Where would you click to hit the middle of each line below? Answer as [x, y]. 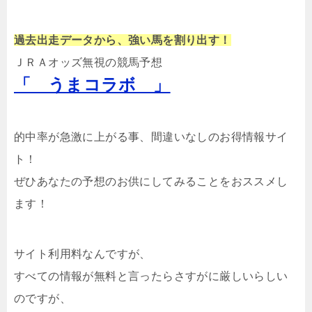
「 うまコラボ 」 [92, 85]
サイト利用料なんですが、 [83, 254]
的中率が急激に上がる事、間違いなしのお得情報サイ [151, 137]
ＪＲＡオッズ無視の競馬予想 [88, 62]
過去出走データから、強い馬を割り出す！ [123, 40]
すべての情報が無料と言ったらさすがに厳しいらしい [151, 276]
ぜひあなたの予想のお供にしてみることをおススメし [151, 181]
